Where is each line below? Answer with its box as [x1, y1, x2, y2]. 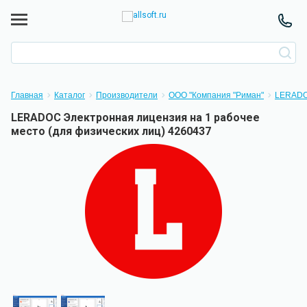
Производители [96, 90, 158, 100]
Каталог [54, 90, 85, 100]
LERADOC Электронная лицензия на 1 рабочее [11, 111, 260, 124]
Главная [11, 90, 43, 100]
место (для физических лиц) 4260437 [11, 125, 211, 138]
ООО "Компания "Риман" [169, 90, 264, 100]
